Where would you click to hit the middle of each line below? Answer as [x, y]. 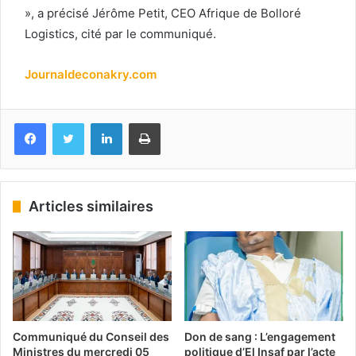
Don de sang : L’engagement [260, 337]
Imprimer [181, 123]
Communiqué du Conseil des [91, 337]
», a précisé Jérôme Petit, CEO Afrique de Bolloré [163, 14]
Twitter [101, 123]
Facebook [70, 123]
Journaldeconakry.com [91, 75]
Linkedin [142, 123]
